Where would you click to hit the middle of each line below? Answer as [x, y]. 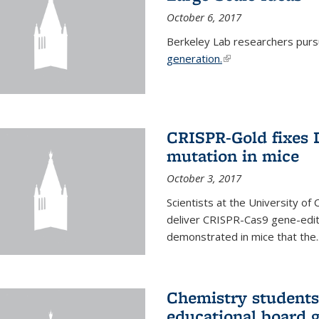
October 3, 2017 [204, 178]
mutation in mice [232, 155]
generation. [194, 59]
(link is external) [260, 59]
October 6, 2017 [204, 17]
